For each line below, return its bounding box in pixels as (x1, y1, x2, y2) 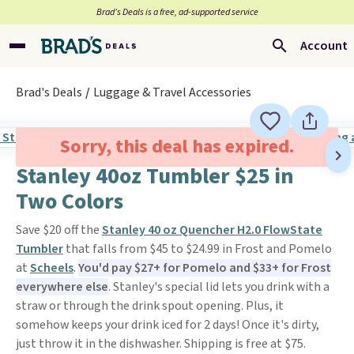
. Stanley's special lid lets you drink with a (108, 278, 330, 296)
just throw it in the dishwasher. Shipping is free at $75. (16, 335, 306, 352)
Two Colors (16, 186, 123, 217)
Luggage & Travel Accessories (93, 84, 251, 101)
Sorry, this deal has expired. (59, 133, 294, 160)
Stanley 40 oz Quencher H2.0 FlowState (102, 221, 322, 239)
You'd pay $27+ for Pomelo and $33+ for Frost (78, 259, 331, 277)
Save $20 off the (16, 221, 102, 239)
